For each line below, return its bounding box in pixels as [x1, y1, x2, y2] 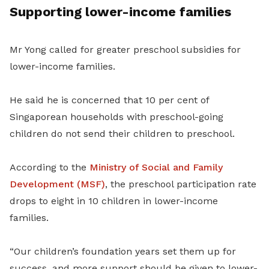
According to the [10, 162, 89, 174]
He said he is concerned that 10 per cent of [10, 94, 209, 106]
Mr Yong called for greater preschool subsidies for [10, 44, 241, 56]
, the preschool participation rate [105, 178, 256, 190]
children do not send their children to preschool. [10, 128, 235, 140]
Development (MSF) [10, 178, 105, 190]
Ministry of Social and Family [89, 162, 223, 174]
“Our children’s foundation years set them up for [10, 246, 236, 258]
